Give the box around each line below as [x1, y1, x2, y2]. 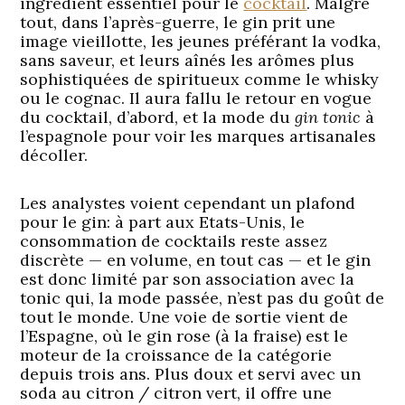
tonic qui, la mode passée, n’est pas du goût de [20, 287, 385, 308]
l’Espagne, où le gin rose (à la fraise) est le [20, 325, 349, 346]
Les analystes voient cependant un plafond [20, 192, 356, 213]
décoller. [20, 144, 89, 165]
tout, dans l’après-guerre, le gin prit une [20, 11, 336, 33]
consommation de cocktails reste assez [20, 230, 328, 251]
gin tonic [295, 106, 362, 127]
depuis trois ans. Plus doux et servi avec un [20, 363, 362, 384]
